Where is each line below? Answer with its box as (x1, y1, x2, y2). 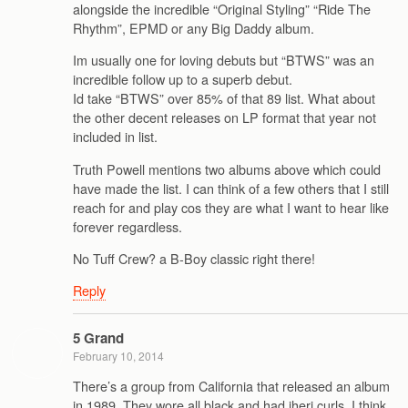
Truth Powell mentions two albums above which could (73, 158, 381, 178)
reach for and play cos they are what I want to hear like (73, 197, 389, 217)
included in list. (73, 127, 158, 147)
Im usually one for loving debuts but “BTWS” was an (73, 50, 374, 70)
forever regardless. (73, 216, 182, 236)
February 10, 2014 (73, 347, 164, 363)
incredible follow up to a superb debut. (73, 69, 292, 89)
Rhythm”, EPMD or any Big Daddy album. (73, 17, 314, 37)
